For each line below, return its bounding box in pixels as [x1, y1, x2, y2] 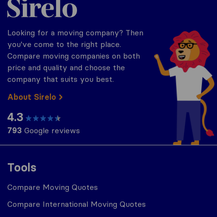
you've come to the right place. [7, 39, 121, 49]
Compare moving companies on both [7, 51, 140, 61]
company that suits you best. [7, 74, 114, 84]
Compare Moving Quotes [7, 182, 98, 192]
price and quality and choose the [7, 62, 125, 72]
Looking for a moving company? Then [7, 28, 143, 37]
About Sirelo [7, 92, 56, 102]
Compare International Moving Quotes [7, 199, 146, 209]
